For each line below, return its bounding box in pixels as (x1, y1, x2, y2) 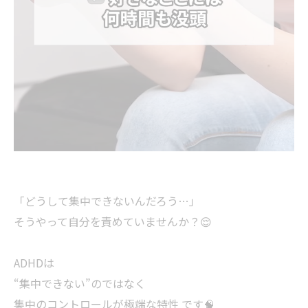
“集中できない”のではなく (14, 275, 146, 292)
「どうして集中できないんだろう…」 (14, 192, 200, 210)
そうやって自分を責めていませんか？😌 (14, 213, 212, 230)
